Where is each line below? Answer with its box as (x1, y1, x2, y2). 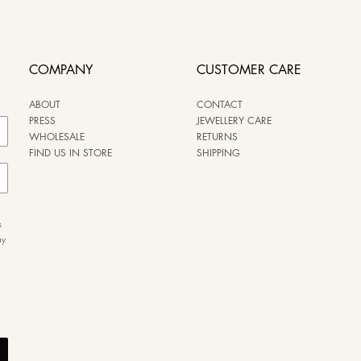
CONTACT (197, 100, 243, 111)
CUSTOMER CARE (197, 64, 301, 78)
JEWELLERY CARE (197, 116, 272, 127)
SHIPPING (197, 148, 240, 160)
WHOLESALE (29, 132, 85, 143)
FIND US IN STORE (29, 148, 112, 160)
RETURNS (197, 132, 238, 143)
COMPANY (29, 64, 93, 78)
